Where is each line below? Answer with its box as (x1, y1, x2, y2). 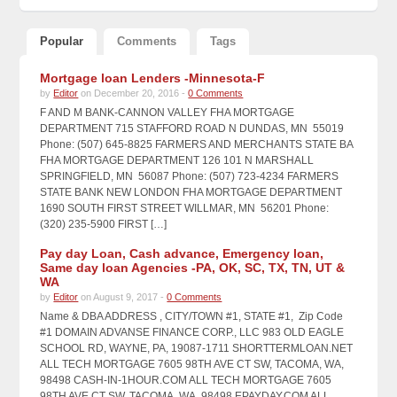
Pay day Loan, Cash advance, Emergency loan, (40, 245, 324, 261)
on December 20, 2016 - (78, 87, 189, 98)
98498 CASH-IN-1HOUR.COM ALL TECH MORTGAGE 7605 (40, 373, 332, 386)
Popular (40, 34, 84, 48)
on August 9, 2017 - (78, 291, 167, 302)
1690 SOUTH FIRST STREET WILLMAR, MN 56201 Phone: (40, 201, 330, 214)
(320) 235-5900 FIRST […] (40, 217, 167, 230)
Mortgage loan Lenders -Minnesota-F (40, 70, 266, 85)
